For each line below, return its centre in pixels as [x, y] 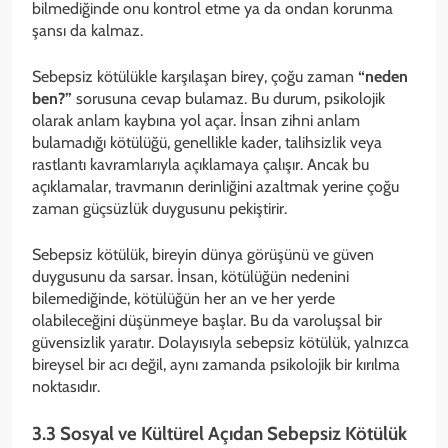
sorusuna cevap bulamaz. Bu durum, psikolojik [228, 98]
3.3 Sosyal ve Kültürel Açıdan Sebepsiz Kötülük [219, 433]
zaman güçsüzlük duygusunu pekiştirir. [159, 208]
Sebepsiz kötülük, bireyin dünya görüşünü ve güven [203, 254]
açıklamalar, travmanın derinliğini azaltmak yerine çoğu [215, 186]
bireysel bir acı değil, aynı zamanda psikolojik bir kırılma [216, 364]
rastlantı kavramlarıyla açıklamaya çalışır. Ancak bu [200, 164]
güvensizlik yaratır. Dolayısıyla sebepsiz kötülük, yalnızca [220, 342]
